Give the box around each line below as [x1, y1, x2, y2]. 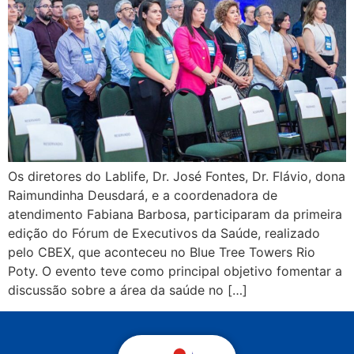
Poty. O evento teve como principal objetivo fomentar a [8, 263, 342, 280]
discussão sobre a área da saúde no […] [8, 282, 247, 299]
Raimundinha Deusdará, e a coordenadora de [8, 187, 277, 204]
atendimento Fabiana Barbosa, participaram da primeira [8, 206, 342, 223]
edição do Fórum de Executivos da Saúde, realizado [8, 225, 320, 242]
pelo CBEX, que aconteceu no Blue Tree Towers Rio [8, 244, 315, 261]
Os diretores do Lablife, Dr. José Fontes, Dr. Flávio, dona [8, 168, 345, 185]
